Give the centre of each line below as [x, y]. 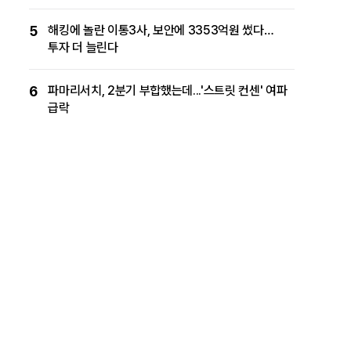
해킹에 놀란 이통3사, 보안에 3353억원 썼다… [161, 30]
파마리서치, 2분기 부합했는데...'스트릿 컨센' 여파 [168, 90]
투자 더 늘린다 [83, 47]
